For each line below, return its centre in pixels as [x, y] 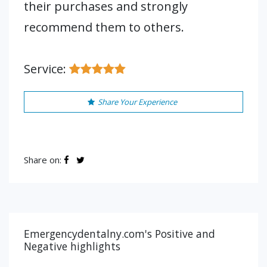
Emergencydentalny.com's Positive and [119, 234]
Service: [46, 69]
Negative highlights [72, 246]
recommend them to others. [104, 27]
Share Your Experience [137, 102]
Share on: [44, 160]
